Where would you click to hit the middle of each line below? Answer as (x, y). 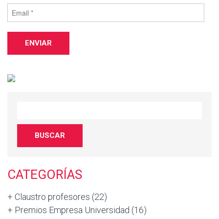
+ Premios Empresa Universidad (68, 210)
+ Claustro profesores (49, 197)
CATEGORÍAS (45, 175)
